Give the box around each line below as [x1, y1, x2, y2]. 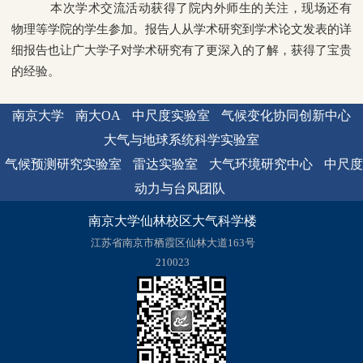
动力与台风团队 [134, 181, 225, 196]
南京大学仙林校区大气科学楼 [88, 214, 257, 228]
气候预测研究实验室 [4, 157, 122, 172]
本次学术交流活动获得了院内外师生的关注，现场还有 [36, 2, 352, 15]
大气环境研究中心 [208, 157, 313, 172]
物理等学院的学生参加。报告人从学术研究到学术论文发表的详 [11, 23, 352, 36]
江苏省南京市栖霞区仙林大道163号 [90, 237, 255, 250]
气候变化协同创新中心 [221, 109, 351, 123]
